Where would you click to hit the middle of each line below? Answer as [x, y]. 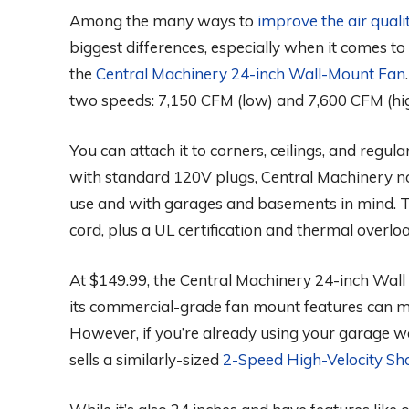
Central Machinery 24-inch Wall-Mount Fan [251, 74]
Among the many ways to [163, 21]
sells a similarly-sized [146, 360]
